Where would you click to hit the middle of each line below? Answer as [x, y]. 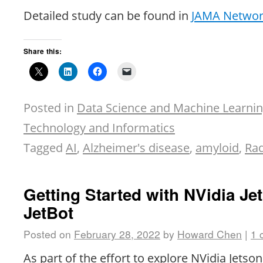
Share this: [43, 51]
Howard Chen [210, 234]
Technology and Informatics [99, 127]
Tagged [43, 147]
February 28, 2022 [117, 234]
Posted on [47, 234]
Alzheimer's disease [136, 147]
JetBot [48, 212]
